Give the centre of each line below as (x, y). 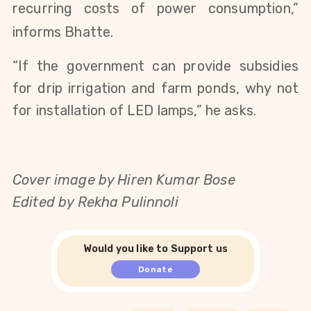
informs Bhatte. (63, 32)
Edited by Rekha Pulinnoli (95, 202)
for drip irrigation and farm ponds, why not (155, 88)
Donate (155, 269)
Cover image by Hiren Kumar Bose (124, 179)
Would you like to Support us (155, 249)
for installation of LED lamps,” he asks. (135, 110)
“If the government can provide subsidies (155, 66)
